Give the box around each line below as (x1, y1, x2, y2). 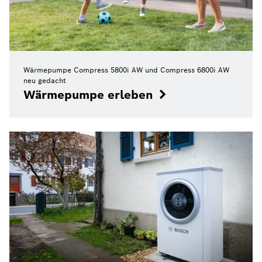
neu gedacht (23, 75, 66, 85)
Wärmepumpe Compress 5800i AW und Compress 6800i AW (23, 65, 229, 74)
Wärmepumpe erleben (23, 87, 153, 102)
